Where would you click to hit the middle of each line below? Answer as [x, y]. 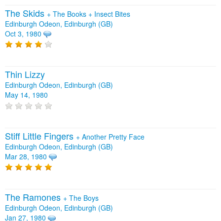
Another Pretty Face [113, 136]
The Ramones [34, 197]
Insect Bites [112, 14]
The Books [71, 14]
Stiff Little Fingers [40, 135]
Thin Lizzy [25, 74]
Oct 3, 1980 [23, 33]
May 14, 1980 [26, 95]
